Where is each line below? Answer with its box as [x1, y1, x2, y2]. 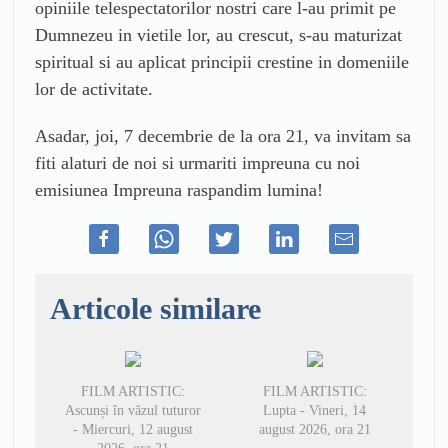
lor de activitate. [35, 78, 153, 99]
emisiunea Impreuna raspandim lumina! [35, 179, 323, 200]
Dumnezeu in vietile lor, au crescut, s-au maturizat [35, 24, 402, 45]
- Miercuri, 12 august [73, 421, 194, 437]
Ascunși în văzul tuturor [65, 402, 202, 418]
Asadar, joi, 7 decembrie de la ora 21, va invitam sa [35, 125, 411, 146]
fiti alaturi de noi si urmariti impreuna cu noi [35, 152, 360, 173]
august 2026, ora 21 [258, 421, 371, 437]
